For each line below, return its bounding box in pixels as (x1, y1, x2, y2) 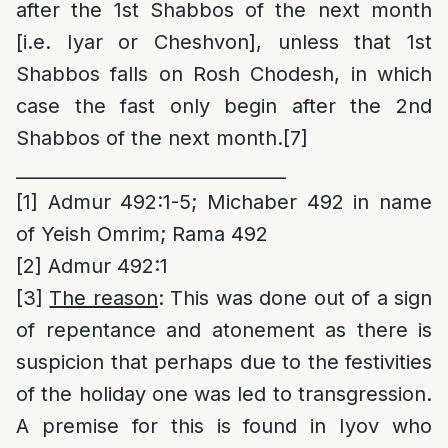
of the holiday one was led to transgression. (16, 382, 432, 406)
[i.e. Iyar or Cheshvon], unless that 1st (16, 30, 432, 54)
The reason (49, 286, 158, 310)
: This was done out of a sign (157, 286, 433, 310)
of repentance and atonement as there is (16, 318, 432, 342)
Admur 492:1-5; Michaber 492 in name (38, 190, 432, 214)
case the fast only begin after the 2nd (16, 94, 432, 118)
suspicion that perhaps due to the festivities (16, 350, 432, 374)
